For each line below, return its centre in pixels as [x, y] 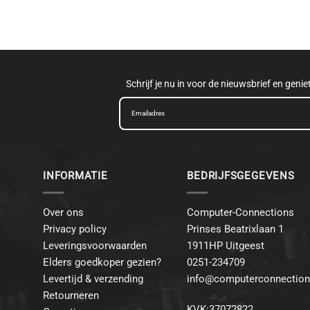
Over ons [63, 212]
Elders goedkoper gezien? [102, 262]
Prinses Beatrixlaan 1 [236, 229]
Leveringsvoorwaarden [95, 245]
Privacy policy [75, 229]
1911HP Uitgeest [226, 245]
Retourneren [71, 295]
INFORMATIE [75, 176]
